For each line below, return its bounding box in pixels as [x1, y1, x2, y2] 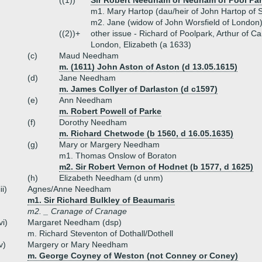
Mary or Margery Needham [59, 140, 160, 149]
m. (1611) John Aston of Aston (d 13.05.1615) [59, 62, 237, 71]
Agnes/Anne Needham [27, 184, 111, 194]
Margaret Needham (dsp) [27, 218, 122, 227]
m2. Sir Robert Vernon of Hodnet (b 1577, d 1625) [59, 162, 253, 171]
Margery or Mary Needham [27, 240, 128, 249]
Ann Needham [59, 95, 112, 105]
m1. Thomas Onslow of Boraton [59, 151, 177, 160]
